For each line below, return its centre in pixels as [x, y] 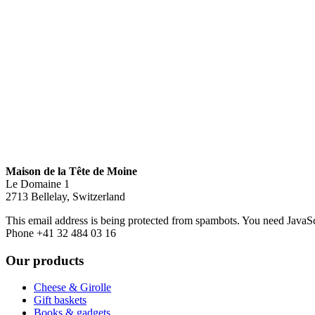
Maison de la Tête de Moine [71, 171]
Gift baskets [60, 300]
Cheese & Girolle [72, 288]
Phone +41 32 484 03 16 [61, 233]
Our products [45, 260]
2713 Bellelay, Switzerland [65, 196]
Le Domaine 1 [38, 184]
